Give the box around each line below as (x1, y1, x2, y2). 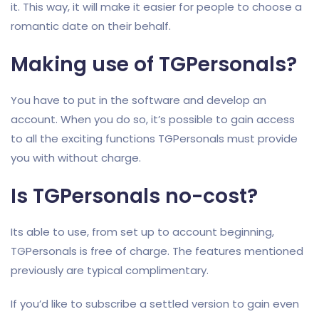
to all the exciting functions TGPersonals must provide (11, 131, 298, 146)
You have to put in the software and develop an (11, 93, 266, 108)
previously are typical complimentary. (11, 263, 209, 278)
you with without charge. (11, 150, 141, 165)
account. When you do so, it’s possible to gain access (11, 112, 295, 127)
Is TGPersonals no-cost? (11, 182, 258, 210)
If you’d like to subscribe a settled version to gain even (11, 296, 299, 311)
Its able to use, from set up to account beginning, (11, 224, 274, 239)
